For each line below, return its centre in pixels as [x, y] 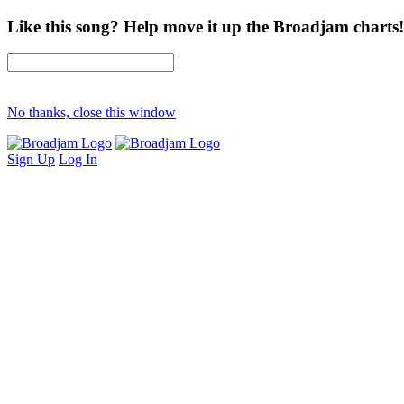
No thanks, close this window [92, 113]
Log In [78, 160]
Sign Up [31, 160]
